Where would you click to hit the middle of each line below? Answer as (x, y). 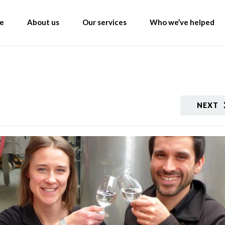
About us (43, 22)
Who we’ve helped (182, 22)
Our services (104, 22)
